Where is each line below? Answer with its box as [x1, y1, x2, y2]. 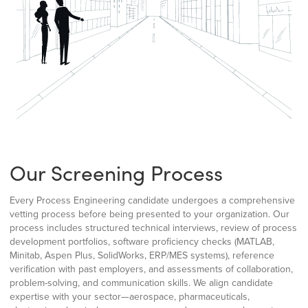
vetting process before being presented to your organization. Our [10, 207, 289, 222]
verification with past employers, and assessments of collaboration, [10, 262, 293, 277]
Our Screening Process [10, 159, 223, 187]
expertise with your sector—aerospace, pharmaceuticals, [10, 289, 250, 305]
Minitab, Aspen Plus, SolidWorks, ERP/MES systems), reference [10, 248, 274, 263]
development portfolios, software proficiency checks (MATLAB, [10, 234, 274, 250]
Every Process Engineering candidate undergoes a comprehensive [10, 193, 295, 208]
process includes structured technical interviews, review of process [10, 221, 297, 236]
